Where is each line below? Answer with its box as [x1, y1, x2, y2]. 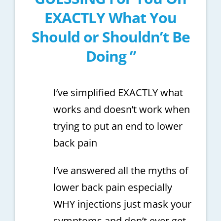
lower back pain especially [53, 181, 172, 194]
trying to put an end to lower [53, 119, 183, 133]
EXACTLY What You [44, 7, 177, 28]
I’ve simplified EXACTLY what [53, 86, 183, 100]
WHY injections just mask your [53, 197, 191, 211]
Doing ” [85, 46, 136, 67]
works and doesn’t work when [53, 103, 190, 116]
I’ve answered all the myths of [53, 164, 188, 178]
